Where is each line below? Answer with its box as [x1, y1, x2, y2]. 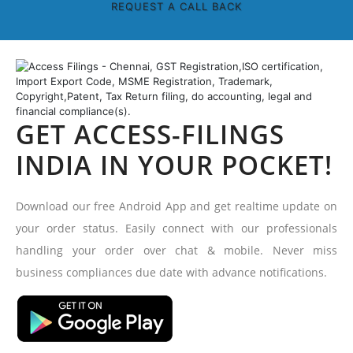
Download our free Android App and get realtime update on [16, 198, 337, 214]
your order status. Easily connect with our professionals [16, 220, 337, 236]
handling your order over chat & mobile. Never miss [16, 242, 337, 258]
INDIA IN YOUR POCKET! [16, 147, 333, 183]
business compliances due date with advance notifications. [16, 264, 327, 280]
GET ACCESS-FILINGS [16, 116, 284, 152]
